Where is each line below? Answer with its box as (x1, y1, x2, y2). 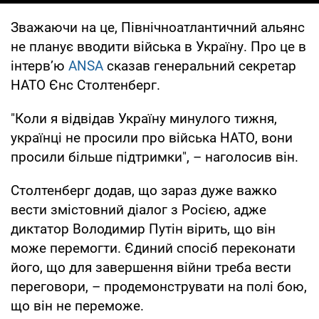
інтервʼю (11, 57, 68, 74)
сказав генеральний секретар (103, 57, 296, 74)
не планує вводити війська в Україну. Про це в (11, 38, 306, 55)
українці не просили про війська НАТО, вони (11, 129, 293, 146)
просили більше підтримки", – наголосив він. (11, 148, 298, 165)
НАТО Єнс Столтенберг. (11, 76, 160, 93)
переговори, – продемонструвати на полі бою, (11, 278, 307, 295)
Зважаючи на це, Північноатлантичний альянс (11, 19, 305, 36)
